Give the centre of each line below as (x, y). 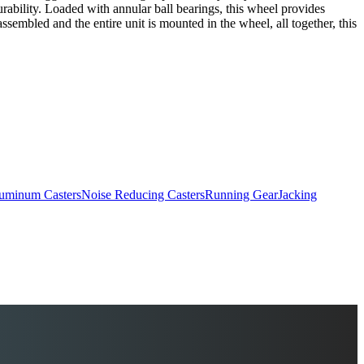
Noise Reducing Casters (143, 195)
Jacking (297, 195)
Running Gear (241, 195)
